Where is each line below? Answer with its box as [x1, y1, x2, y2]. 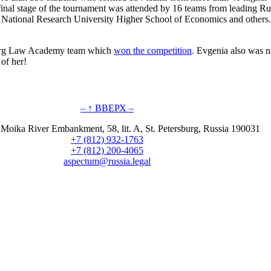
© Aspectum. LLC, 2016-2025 [76, 242, 195, 253]
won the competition [114, 45, 192, 56]
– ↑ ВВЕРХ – [80, 102, 134, 113]
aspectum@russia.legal [64, 155, 151, 166]
